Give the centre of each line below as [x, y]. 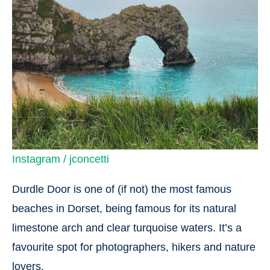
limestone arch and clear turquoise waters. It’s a [127, 228]
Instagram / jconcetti [61, 159]
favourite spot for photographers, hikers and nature [134, 247]
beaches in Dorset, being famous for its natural [124, 209]
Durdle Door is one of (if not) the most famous [122, 189]
